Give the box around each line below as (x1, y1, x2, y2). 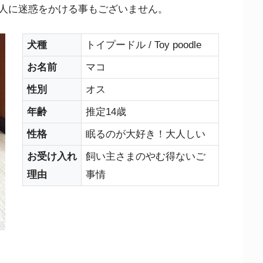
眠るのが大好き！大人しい (85, 128, 205, 140)
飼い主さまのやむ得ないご (85, 150, 205, 162)
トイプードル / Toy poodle (85, 39, 201, 50)
